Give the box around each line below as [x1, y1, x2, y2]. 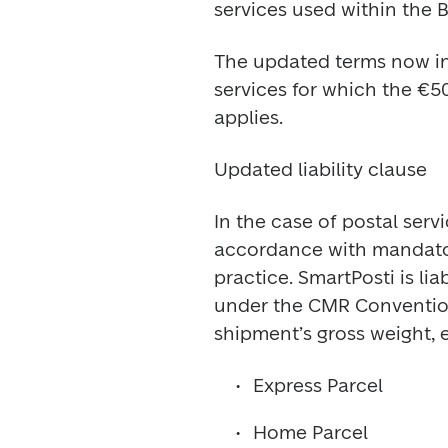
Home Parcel [253, 421, 368, 444]
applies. [214, 106, 283, 129]
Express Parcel [253, 374, 383, 397]
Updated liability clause [214, 158, 427, 181]
